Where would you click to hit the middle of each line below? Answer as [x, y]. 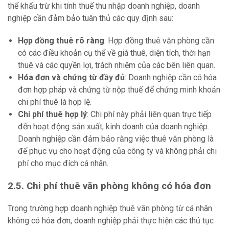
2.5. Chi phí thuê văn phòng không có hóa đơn [109, 186]
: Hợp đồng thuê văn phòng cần [159, 41]
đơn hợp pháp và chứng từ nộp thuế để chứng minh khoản [119, 90]
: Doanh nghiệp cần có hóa [171, 78]
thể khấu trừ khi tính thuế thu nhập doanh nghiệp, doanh [104, 6]
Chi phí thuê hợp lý [52, 114]
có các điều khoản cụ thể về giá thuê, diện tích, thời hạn [114, 53]
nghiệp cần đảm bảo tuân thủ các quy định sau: [90, 18]
